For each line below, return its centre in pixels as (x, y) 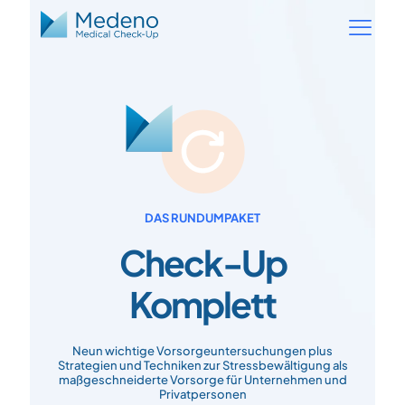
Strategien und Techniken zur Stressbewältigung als (202, 365)
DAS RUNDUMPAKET (202, 217)
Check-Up (202, 262)
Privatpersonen (202, 394)
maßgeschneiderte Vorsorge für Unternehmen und (202, 379)
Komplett (202, 304)
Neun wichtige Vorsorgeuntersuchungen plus (202, 350)
